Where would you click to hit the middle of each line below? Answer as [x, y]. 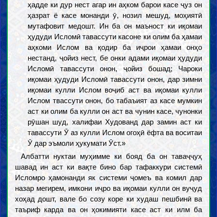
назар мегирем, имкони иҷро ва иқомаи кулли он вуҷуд [108, 188]
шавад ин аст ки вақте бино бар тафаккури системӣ [108, 167]
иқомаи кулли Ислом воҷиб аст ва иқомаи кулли [115, 90]
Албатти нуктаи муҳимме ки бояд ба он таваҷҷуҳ [111, 156]
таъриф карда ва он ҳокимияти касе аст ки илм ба [108, 209]
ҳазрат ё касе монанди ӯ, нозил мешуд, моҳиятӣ [115, 15]
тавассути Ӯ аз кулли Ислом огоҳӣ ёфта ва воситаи [115, 132]
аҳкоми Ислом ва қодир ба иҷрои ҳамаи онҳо [115, 47]
